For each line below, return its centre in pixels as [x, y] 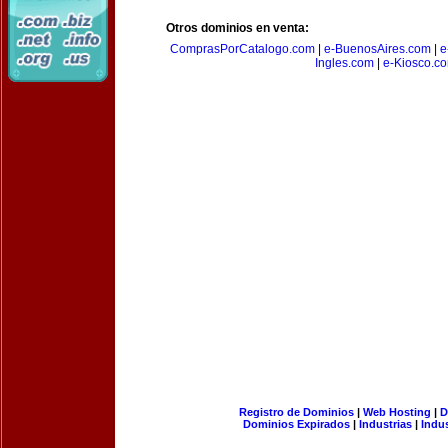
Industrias [385, 424]
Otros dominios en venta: [237, 28]
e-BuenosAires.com [377, 49]
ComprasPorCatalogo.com [242, 49]
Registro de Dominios [296, 412]
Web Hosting [396, 412]
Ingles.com [344, 63]
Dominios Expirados [296, 424]
